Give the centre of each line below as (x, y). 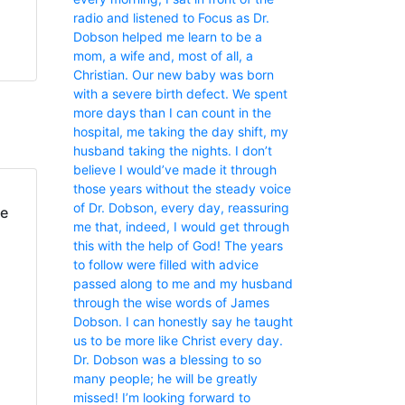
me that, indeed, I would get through (181, 227)
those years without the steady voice (182, 189)
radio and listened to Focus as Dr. (171, 18)
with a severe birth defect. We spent (180, 94)
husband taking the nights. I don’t (173, 151)
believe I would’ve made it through (175, 170)
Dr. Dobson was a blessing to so (167, 360)
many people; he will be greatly (165, 379)
